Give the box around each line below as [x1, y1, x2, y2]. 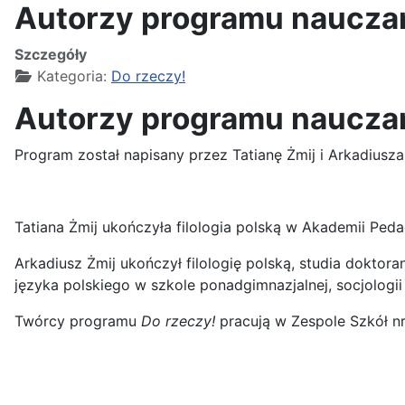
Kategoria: [33, 67, 111, 86]
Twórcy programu [14, 312, 141, 331]
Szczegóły [14, 45, 87, 64]
